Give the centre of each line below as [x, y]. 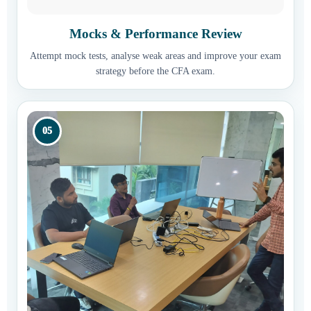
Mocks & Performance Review [155, 34]
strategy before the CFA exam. [155, 72]
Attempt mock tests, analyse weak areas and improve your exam [155, 56]
